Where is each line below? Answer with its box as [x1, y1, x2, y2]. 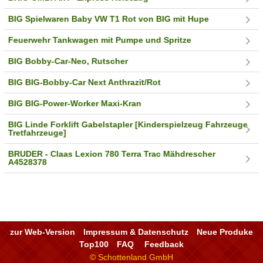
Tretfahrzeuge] [8, 128, 67, 138]
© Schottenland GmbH [90, 252, 173, 262]
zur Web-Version [10, 227, 75, 237]
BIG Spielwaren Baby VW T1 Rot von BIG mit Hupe [8, 14, 210, 24]
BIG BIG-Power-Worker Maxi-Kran [8, 99, 142, 109]
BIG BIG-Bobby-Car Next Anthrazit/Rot [8, 77, 161, 87]
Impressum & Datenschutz [83, 227, 188, 237]
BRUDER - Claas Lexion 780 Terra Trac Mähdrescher [8, 149, 216, 159]
